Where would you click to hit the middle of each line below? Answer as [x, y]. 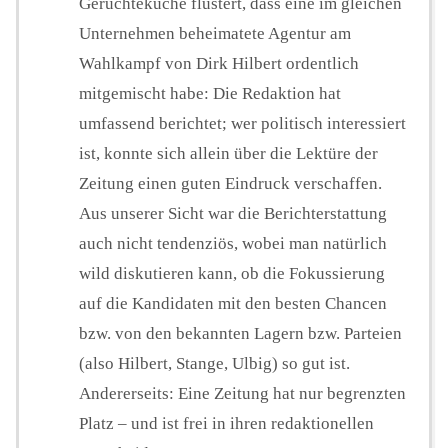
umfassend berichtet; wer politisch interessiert [242, 124]
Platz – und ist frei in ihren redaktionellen [226, 424]
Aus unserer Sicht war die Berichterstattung [233, 214]
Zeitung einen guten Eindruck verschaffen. [230, 184]
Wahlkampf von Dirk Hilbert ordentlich [219, 64]
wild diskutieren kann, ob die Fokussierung [232, 274]
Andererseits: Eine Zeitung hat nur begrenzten [242, 394]
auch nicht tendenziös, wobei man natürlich [233, 244]
